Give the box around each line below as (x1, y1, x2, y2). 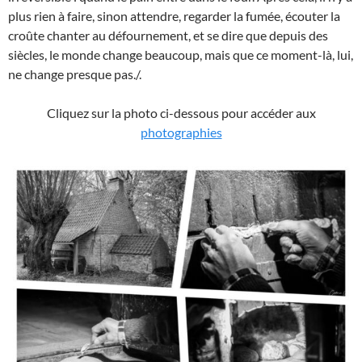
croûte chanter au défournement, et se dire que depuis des (8, 27, 328, 43)
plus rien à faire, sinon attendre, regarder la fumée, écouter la (8, 7, 340, 23)
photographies (140, 124, 222, 140)
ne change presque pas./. (8, 65, 141, 82)
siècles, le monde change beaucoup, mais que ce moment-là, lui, (8, 46, 353, 62)
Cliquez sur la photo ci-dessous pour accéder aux (46, 104, 316, 120)
